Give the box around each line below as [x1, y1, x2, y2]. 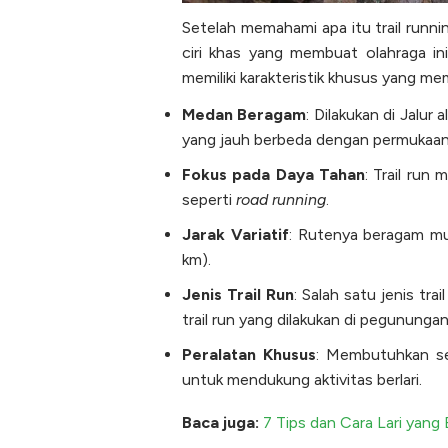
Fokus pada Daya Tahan [182, 165, 366, 185]
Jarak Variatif [182, 225, 289, 245]
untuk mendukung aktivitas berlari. [182, 370, 422, 390]
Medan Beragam [182, 105, 307, 125]
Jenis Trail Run [182, 285, 294, 305]
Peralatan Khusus [182, 345, 316, 365]
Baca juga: [182, 413, 263, 433]
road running [236, 190, 326, 210]
